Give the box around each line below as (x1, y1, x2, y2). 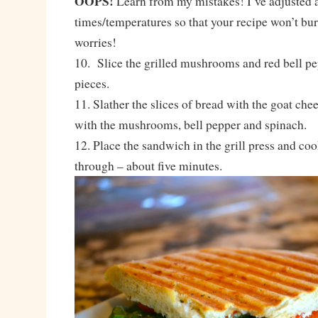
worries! (74, 34, 116, 51)
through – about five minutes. (74, 158, 222, 175)
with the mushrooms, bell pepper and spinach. (74, 116, 307, 133)
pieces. (74, 75, 109, 92)
